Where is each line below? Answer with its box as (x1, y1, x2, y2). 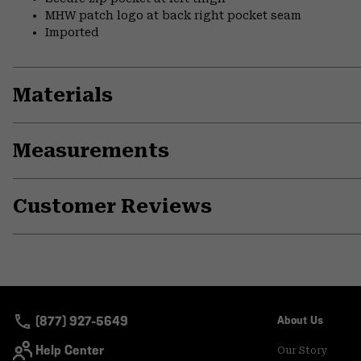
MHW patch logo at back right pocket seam (45, 9, 301, 23)
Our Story (277, 345, 328, 357)
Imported (45, 26, 99, 39)
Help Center (35, 342, 104, 359)
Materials (13, 84, 113, 107)
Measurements (13, 139, 169, 163)
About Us (277, 313, 323, 328)
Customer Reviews (13, 195, 212, 218)
